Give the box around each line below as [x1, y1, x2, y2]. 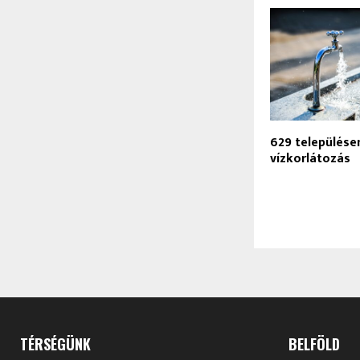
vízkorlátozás [270, 148, 351, 170]
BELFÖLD [288, 333, 340, 355]
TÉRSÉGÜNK [20, 333, 91, 355]
